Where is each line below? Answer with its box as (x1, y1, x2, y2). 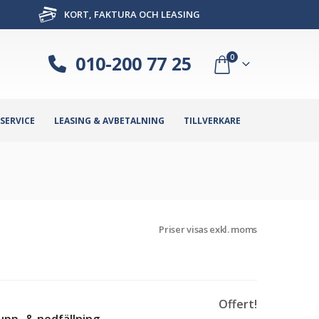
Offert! (219, 296, 257, 312)
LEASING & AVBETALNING (54, 114, 164, 127)
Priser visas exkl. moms (159, 222, 257, 236)
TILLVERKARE (184, 114, 241, 127)
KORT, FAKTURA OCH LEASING (61, 8, 200, 21)
